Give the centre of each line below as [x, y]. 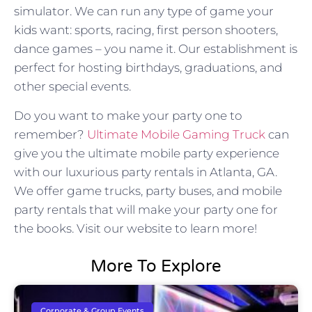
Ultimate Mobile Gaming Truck [176, 134]
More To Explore [156, 267]
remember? [50, 134]
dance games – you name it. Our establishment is [156, 49]
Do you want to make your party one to [128, 115]
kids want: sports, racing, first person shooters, [146, 30]
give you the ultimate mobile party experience [147, 153]
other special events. [72, 87]
